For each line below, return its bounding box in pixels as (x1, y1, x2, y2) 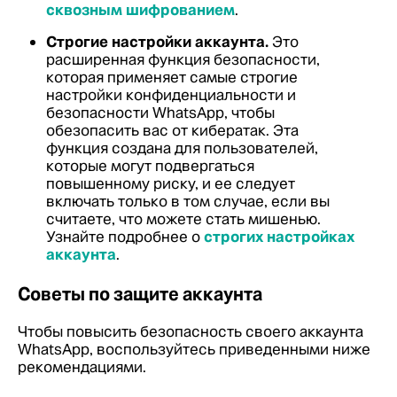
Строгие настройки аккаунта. (46, 32, 269, 51)
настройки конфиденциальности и (46, 85, 296, 105)
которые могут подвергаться (46, 156, 254, 175)
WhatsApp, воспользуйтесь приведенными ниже (18, 339, 370, 359)
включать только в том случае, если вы (46, 191, 330, 211)
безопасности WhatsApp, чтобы (46, 103, 275, 122)
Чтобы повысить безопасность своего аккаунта (18, 322, 363, 341)
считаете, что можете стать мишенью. (46, 209, 321, 229)
